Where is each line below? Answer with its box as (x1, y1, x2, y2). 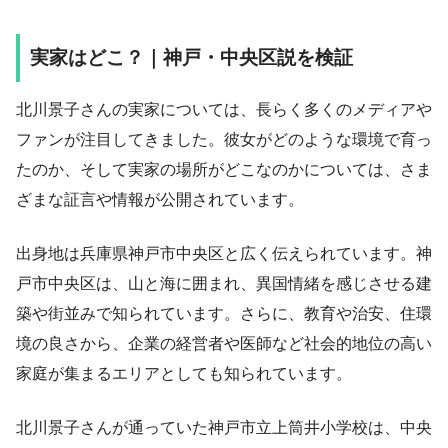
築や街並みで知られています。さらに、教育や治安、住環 (16, 304, 432, 322)
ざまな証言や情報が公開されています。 (16, 190, 304, 208)
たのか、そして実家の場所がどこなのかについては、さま (16, 160, 432, 178)
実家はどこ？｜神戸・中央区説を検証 (30, 46, 353, 68)
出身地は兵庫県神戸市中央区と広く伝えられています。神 (16, 244, 432, 262)
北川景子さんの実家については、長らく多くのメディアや (16, 100, 432, 118)
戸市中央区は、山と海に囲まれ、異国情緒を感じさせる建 (16, 274, 432, 292)
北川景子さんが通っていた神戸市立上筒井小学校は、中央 (16, 418, 432, 436)
